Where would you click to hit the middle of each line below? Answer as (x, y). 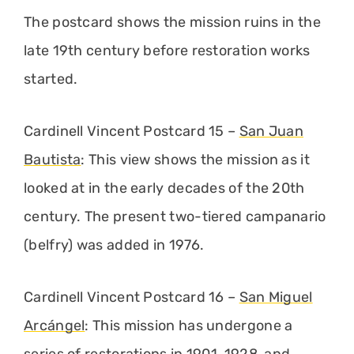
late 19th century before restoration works (167, 50)
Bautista (53, 159)
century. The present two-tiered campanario (175, 216)
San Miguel (276, 297)
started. (51, 79)
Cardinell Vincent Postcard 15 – (132, 131)
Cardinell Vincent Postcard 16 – (132, 297)
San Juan (271, 131)
